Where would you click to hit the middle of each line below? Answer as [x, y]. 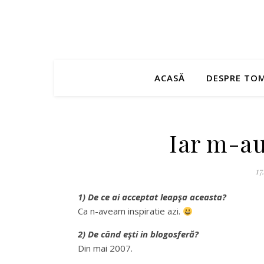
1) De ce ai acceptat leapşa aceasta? [152, 197]
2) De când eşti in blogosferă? [138, 234]
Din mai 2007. [105, 248]
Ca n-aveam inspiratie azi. [130, 211]
